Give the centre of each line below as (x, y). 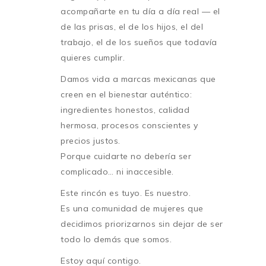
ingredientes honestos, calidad (125, 110)
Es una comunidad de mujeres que (132, 208)
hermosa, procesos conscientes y (129, 125)
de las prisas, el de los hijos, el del (132, 26)
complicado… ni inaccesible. (117, 171)
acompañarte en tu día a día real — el (140, 11)
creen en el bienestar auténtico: (126, 94)
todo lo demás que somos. (116, 239)
